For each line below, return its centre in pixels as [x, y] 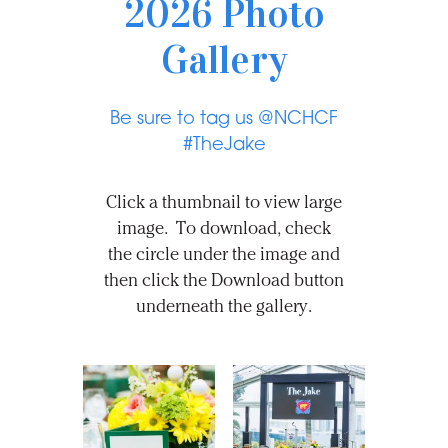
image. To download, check [224, 229]
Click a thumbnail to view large [224, 203]
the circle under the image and [224, 255]
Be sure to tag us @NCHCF [224, 119]
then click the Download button [224, 281]
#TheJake [224, 145]
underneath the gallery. [224, 307]
